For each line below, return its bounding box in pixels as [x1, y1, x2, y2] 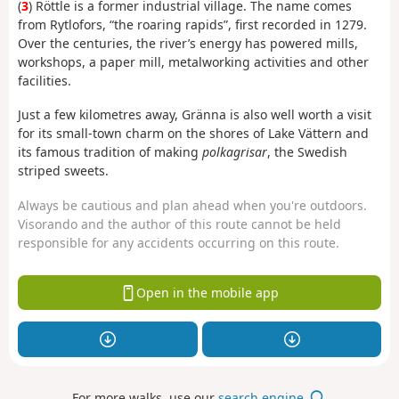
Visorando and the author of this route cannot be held [18, 215, 341, 232]
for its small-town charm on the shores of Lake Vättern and [18, 125, 369, 142]
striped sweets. [18, 162, 109, 180]
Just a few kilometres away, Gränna [18, 106, 230, 124]
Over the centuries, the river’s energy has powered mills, [18, 34, 358, 52]
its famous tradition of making [18, 143, 202, 161]
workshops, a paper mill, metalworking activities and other [18, 53, 369, 70]
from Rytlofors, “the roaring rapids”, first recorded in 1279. [18, 15, 367, 33]
